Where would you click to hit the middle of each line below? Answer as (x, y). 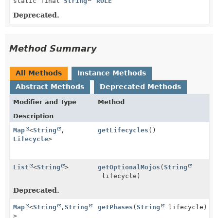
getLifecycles (123, 130)
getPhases (116, 207)
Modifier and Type (45, 102)
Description (33, 116)
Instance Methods (112, 73)
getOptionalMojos (129, 167)
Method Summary (53, 48)
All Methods (39, 73)
